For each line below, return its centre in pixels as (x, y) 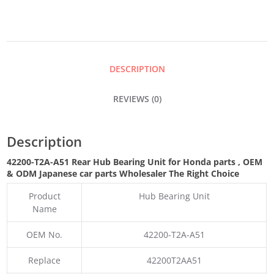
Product (44, 196)
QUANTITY (22, 91)
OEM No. (45, 234)
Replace (45, 260)
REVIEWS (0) (137, 99)
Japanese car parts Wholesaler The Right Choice (139, 174)
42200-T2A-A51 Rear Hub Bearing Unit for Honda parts (123, 162)
